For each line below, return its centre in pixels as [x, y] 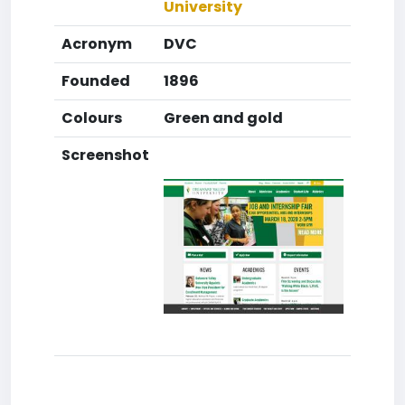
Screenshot [105, 155]
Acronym [97, 44]
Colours [92, 118]
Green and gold [223, 118]
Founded [96, 81]
